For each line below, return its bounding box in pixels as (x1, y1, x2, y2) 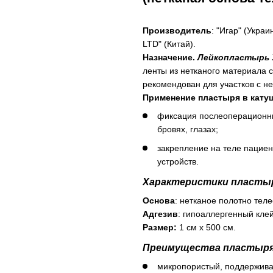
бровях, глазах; (157, 124, 218, 135)
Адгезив (143, 208, 178, 219)
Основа (143, 195, 175, 205)
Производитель (143, 26, 211, 35)
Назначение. (143, 52, 197, 62)
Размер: (143, 222, 179, 232)
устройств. (157, 156, 201, 166)
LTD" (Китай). (143, 39, 196, 49)
